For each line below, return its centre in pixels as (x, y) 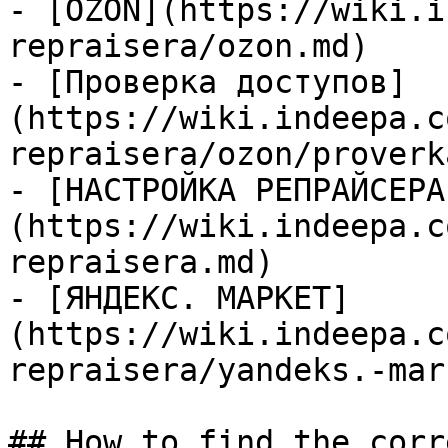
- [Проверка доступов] (207, 82)
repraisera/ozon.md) (188, 46)
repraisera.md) (141, 262)
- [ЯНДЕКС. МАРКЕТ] (179, 298)
